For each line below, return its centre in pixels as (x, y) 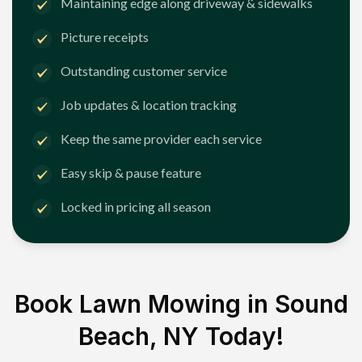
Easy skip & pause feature (131, 173)
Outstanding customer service (144, 71)
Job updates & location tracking (149, 105)
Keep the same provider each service (161, 139)
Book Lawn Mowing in (144, 303)
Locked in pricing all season (136, 207)
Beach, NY (139, 336)
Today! (241, 336)
